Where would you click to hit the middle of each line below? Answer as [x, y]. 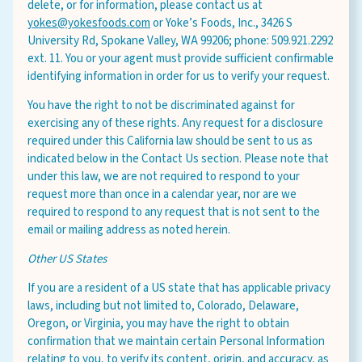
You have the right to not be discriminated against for [161, 105]
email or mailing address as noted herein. [129, 230]
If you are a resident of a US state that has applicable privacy [179, 288]
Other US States [67, 259]
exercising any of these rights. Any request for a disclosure [175, 123]
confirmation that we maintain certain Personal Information [176, 341]
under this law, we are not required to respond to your [164, 177]
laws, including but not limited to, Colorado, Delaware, [163, 306]
